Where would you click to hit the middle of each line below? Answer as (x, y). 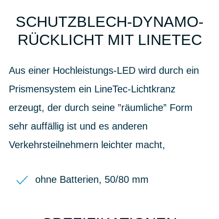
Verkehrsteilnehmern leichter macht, (87, 144)
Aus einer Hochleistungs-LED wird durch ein (104, 70)
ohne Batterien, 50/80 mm (92, 179)
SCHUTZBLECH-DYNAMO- (109, 22)
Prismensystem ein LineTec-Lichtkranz (92, 89)
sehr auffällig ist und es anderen (78, 126)
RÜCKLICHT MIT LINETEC (109, 40)
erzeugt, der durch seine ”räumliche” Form (101, 107)
